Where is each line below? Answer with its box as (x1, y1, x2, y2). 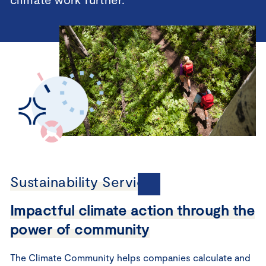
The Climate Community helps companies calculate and (10, 252, 251, 264)
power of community (10, 220, 150, 238)
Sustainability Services (10, 173, 161, 191)
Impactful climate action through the (10, 201, 255, 219)
